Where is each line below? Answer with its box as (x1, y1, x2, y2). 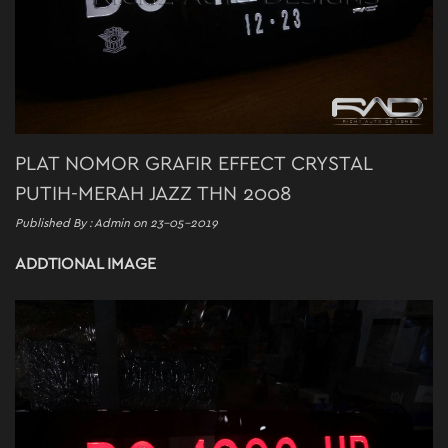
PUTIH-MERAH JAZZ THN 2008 (15, 183, 292, 204)
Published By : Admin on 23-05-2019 (15, 216, 218, 229)
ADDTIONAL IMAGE (15, 255, 156, 272)
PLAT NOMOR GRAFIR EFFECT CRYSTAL (15, 153, 372, 174)
